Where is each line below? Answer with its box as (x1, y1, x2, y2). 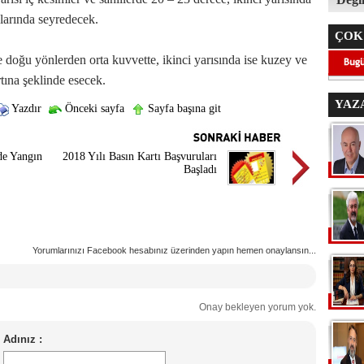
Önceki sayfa (61, 102, 124, 115)
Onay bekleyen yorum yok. (189, 301, 316, 313)
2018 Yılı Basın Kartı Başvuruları (63, 150, 217, 162)
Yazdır (8, 102, 41, 115)
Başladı (184, 163, 217, 175)
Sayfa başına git (144, 102, 221, 115)
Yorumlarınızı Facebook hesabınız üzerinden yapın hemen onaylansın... (32, 245, 316, 255)
